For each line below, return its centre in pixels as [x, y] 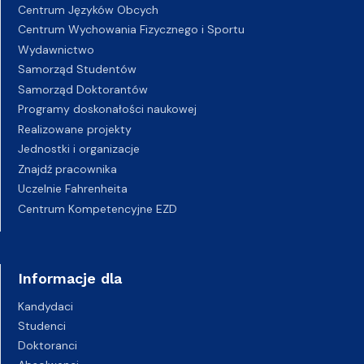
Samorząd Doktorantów [83, 89]
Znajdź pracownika [67, 169]
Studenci [42, 326]
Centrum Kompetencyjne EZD [97, 208]
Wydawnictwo [56, 49]
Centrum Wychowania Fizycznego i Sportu [131, 29]
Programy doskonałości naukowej [107, 109]
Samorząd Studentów [77, 69]
